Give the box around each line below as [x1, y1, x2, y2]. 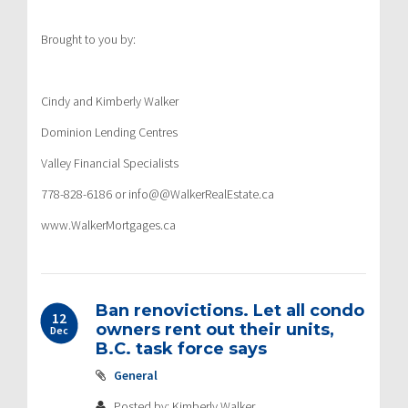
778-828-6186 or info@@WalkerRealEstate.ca [41, 185, 274, 202]
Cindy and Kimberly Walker [41, 92, 178, 109]
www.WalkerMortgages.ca [41, 216, 176, 233]
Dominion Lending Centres [41, 123, 178, 140]
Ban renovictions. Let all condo [96, 300, 364, 321]
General [114, 366, 158, 383]
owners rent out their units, [96, 319, 334, 340]
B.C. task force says [96, 338, 267, 359]
